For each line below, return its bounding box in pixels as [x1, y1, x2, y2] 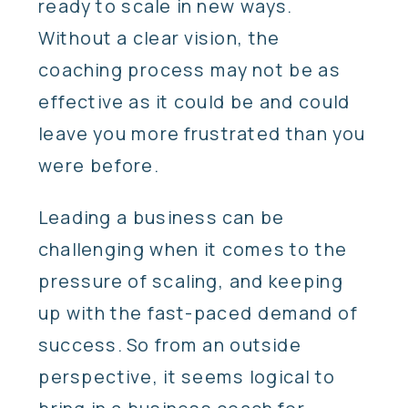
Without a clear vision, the [38, 25, 280, 50]
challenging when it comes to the [38, 237, 348, 261]
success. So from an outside [38, 332, 302, 357]
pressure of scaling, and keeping [38, 269, 344, 293]
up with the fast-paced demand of [38, 301, 358, 325]
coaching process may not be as [38, 56, 341, 82]
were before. [38, 152, 159, 178]
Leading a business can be [38, 205, 285, 229]
